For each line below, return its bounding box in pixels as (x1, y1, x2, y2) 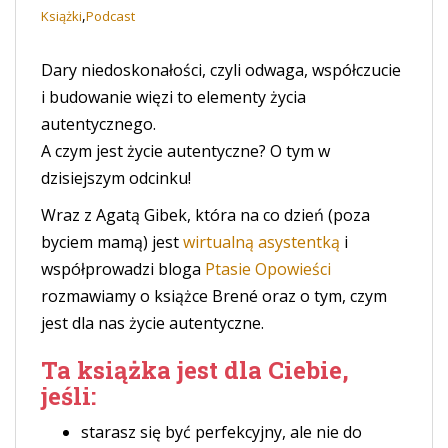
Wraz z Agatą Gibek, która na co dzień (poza (41, 203, 370, 226)
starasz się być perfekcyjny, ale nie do (81, 420, 362, 443)
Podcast (86, 6, 135, 25)
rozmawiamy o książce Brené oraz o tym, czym (41, 284, 387, 307)
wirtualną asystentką (183, 230, 340, 253)
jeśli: (41, 379, 96, 412)
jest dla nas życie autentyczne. (41, 311, 264, 334)
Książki (41, 6, 82, 25)
